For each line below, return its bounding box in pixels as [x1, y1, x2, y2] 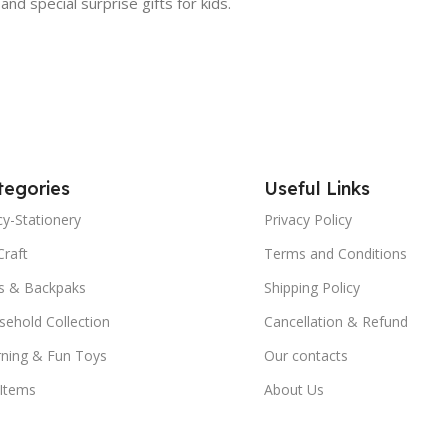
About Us [263, 379, 324, 399]
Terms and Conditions [263, 243, 407, 263]
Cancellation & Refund [263, 311, 408, 331]
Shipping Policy [263, 277, 360, 297]
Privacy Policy [263, 209, 352, 229]
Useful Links [263, 176, 370, 200]
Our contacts [263, 345, 348, 365]
